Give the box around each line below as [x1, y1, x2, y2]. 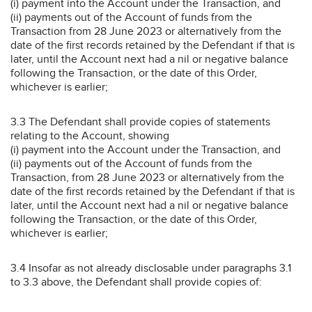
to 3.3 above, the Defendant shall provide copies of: [10, 274, 262, 289]
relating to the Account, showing [10, 128, 169, 143]
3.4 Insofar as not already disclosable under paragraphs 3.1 [10, 260, 291, 275]
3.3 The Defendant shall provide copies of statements [10, 114, 270, 129]
